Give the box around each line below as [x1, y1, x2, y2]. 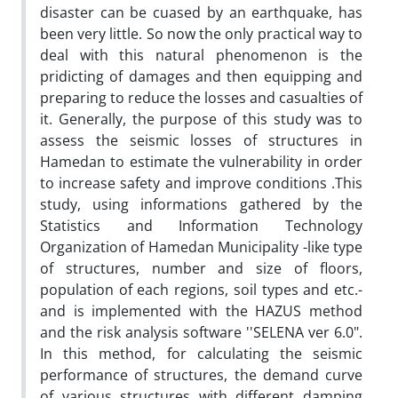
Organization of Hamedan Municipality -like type [40, 236, 362, 257]
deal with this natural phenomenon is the [40, 44, 362, 65]
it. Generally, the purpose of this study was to [40, 108, 362, 129]
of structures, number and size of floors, [40, 258, 362, 278]
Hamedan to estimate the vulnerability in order [40, 151, 362, 171]
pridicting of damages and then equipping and [40, 66, 362, 86]
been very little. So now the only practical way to [40, 23, 362, 44]
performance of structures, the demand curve [40, 364, 362, 385]
